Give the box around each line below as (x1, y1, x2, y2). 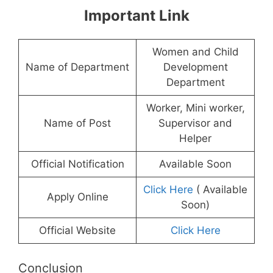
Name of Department (26, 60, 129, 73)
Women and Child (152, 45, 239, 58)
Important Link (83, 6, 190, 24)
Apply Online (46, 190, 108, 203)
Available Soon (159, 157, 232, 170)
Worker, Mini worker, (146, 101, 245, 114)
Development (163, 60, 228, 73)
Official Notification (30, 157, 124, 170)
